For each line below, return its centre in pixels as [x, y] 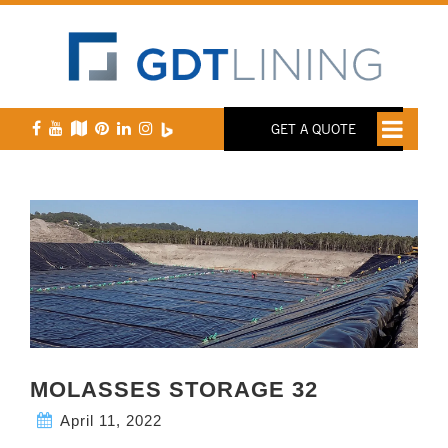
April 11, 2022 [111, 420]
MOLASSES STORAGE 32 [174, 389]
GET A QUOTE [313, 128]
